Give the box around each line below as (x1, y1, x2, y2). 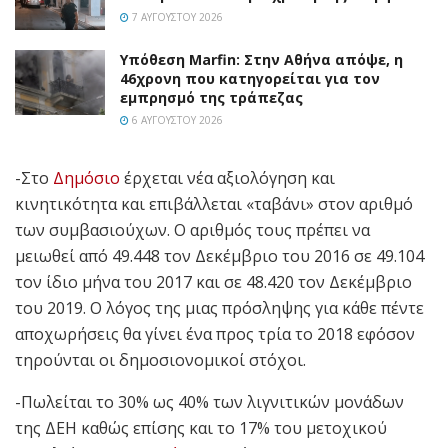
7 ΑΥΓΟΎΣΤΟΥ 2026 (129, 9, 223, 24)
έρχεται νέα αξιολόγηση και (120, 167, 335, 190)
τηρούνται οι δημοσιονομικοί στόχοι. (15, 349, 306, 372)
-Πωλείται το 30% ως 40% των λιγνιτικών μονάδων (15, 391, 404, 414)
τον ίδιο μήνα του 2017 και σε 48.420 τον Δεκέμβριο (15, 271, 412, 294)
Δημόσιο (53, 167, 120, 190)
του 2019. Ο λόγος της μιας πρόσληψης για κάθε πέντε (15, 297, 424, 320)
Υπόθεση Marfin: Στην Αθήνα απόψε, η (120, 50, 403, 70)
